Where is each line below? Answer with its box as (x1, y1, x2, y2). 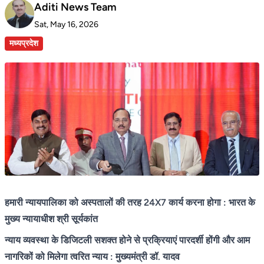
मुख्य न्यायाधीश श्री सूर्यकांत (5, 213, 98, 225)
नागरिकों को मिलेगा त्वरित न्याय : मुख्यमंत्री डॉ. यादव (5, 250, 180, 262)
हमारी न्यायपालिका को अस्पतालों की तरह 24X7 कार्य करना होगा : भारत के (5, 196, 255, 208)
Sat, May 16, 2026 (34, 19, 98, 29)
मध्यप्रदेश (9, 38, 38, 48)
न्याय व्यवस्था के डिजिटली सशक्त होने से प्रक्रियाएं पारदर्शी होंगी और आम (5, 234, 250, 246)
